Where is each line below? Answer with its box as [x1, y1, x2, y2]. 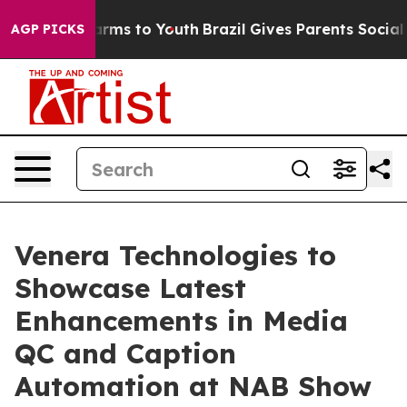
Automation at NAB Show [15, 369, 372, 403]
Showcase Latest [15, 271, 246, 305]
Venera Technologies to [15, 238, 336, 273]
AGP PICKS [11, 21, 84, 37]
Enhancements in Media [15, 303, 348, 338]
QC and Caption [15, 336, 236, 371]
